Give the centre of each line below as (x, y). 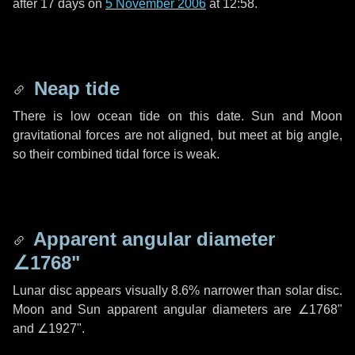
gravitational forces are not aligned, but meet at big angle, (177, 135)
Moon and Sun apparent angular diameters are (155, 309)
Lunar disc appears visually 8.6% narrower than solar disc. (177, 290)
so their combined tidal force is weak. (116, 154)
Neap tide (74, 88)
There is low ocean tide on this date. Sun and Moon (177, 116)
